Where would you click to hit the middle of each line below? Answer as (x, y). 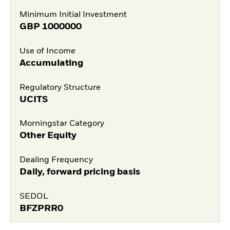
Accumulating (51, 63)
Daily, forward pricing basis (80, 172)
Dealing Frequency (56, 160)
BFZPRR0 (41, 208)
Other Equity (48, 136)
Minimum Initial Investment (73, 15)
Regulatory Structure (60, 88)
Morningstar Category (62, 124)
